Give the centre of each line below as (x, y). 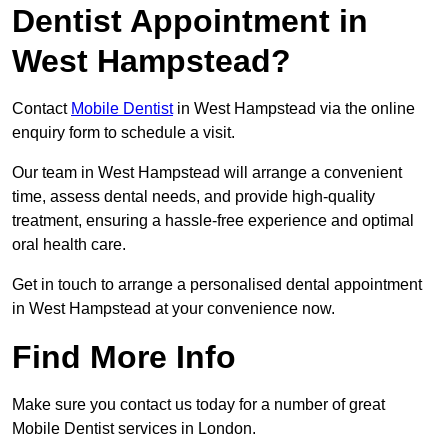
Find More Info (124, 357)
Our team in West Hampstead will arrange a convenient (207, 173)
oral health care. (69, 245)
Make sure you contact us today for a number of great (198, 405)
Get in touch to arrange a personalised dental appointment (217, 285)
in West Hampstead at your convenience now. (173, 309)
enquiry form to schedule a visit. (125, 133)
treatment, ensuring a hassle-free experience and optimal (213, 221)
